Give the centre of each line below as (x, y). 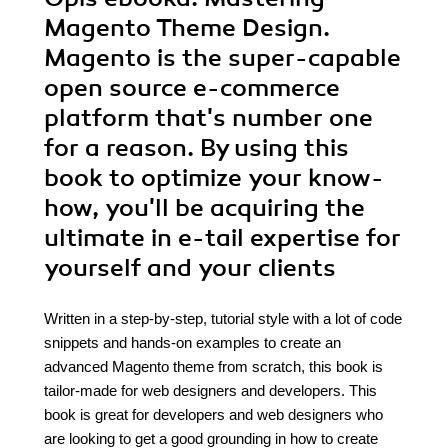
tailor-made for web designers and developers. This (210, 390)
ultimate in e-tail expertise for (222, 238)
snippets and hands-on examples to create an (192, 342)
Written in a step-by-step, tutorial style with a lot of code (223, 318)
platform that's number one (208, 118)
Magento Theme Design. (187, 28)
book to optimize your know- (214, 178)
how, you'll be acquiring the (204, 208)
